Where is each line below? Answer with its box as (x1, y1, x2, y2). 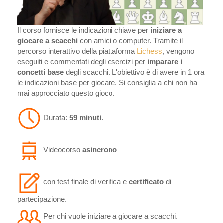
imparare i (147, 58, 182, 66)
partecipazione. (17, 195, 67, 203)
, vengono (162, 47, 194, 55)
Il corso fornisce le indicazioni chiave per (17, 26, 150, 34)
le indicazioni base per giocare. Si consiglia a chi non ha (17, 79, 197, 87)
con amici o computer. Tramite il (78, 37, 183, 45)
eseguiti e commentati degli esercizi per (17, 58, 147, 66)
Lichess (137, 47, 162, 55)
